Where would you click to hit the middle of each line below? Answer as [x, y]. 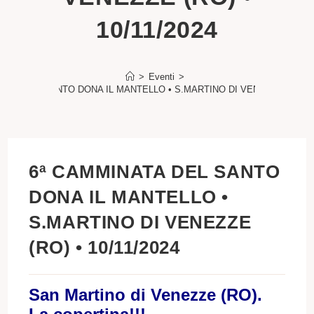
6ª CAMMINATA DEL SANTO [155, 172]
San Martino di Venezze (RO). [146, 295]
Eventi [162, 77]
